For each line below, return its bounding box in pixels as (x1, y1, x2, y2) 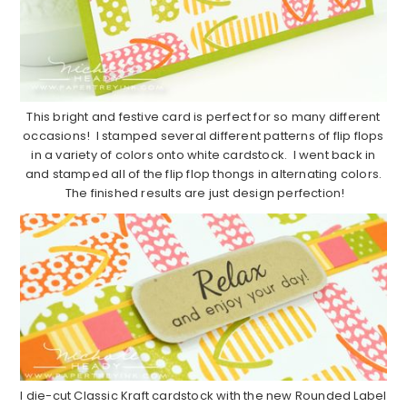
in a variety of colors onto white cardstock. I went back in (31, 146, 376, 164)
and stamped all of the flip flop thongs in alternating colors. (25, 165, 382, 184)
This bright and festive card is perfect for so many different (26, 108, 381, 126)
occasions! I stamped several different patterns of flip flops (23, 127, 384, 145)
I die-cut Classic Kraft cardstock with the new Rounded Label (20, 386, 387, 404)
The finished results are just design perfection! (62, 184, 345, 203)
